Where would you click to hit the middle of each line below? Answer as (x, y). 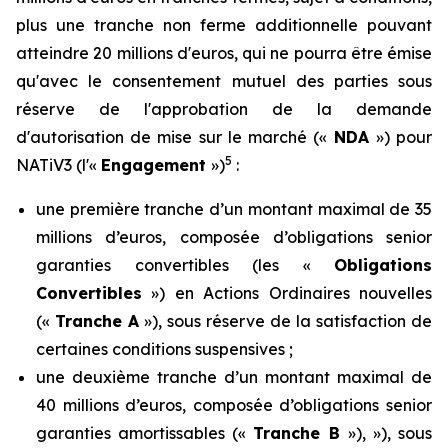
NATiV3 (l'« (58, 165)
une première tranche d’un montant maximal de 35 (234, 209)
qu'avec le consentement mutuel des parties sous (224, 81)
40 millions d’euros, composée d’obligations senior (234, 405)
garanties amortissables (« (145, 433)
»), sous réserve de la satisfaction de (285, 321)
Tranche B (300, 433)
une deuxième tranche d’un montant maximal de (234, 377)
